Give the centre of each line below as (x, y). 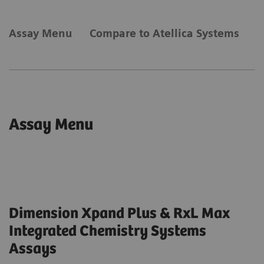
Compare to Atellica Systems (164, 34)
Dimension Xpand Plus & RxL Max (119, 214)
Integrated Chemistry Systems (108, 232)
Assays (33, 249)
